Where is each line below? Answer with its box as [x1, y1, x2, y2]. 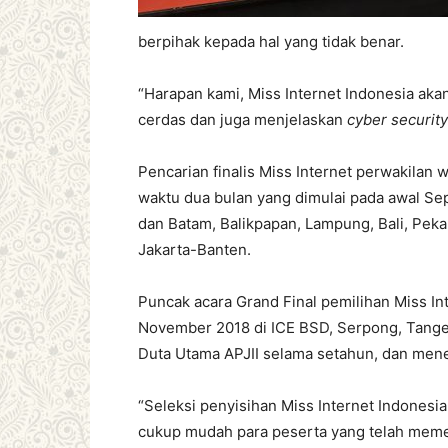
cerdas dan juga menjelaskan [138, 110, 347, 129]
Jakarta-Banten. [138, 240, 251, 259]
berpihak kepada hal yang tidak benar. [138, 32, 404, 51]
